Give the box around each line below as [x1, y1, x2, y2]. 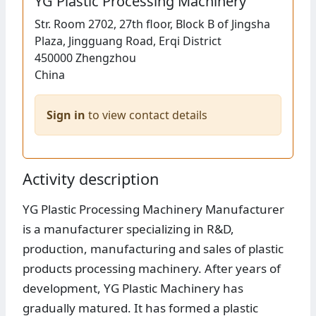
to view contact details [85, 107, 207, 123]
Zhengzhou [75, 50, 136, 66]
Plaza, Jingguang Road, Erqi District [35, 33, 221, 49]
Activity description [23, 169, 159, 190]
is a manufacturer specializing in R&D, [23, 221, 234, 238]
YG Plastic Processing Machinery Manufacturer [23, 201, 284, 218]
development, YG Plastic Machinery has [23, 280, 243, 297]
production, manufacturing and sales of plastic [23, 241, 284, 257]
